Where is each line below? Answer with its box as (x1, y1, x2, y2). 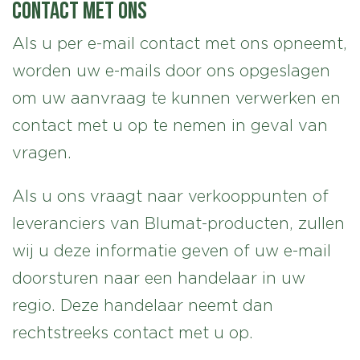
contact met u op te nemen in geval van (12, 117, 328, 134)
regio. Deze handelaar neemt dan (12, 297, 273, 314)
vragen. (12, 144, 72, 162)
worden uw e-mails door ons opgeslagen (12, 62, 330, 80)
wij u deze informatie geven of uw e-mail (12, 242, 331, 260)
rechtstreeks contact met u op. (12, 324, 253, 342)
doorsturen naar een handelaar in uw (12, 269, 305, 287)
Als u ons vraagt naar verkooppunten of (12, 187, 329, 205)
